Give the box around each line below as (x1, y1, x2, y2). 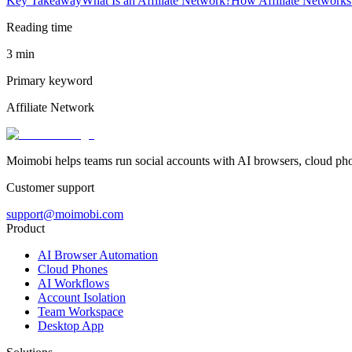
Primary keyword (6, 73, 93, 87)
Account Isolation (38, 290, 126, 304)
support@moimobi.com (6, 207, 123, 221)
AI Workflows (38, 276, 109, 290)
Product (6, 221, 45, 235)
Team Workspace (38, 304, 123, 318)
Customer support (6, 180, 94, 194)
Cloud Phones (38, 262, 108, 276)
